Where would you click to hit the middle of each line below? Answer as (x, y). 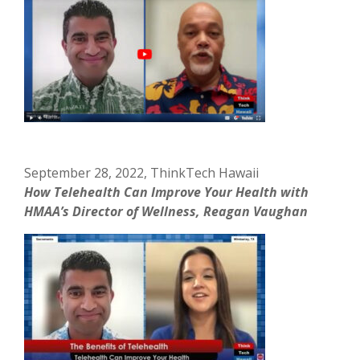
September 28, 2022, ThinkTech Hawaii (142, 172)
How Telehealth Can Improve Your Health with (167, 192)
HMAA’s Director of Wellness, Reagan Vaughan (168, 211)
